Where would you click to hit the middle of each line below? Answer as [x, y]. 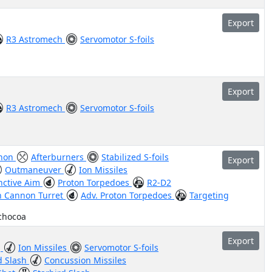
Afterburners [59, 157]
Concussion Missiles [85, 260]
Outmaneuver [34, 170]
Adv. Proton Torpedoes [127, 195]
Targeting [209, 195]
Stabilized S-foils [135, 157]
